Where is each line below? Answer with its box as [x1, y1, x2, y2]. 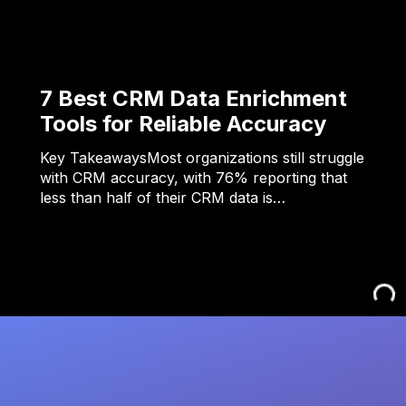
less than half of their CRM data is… [40, 188, 285, 208]
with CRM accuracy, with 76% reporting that [40, 169, 347, 188]
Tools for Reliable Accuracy [40, 111, 326, 138]
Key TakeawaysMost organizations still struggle [40, 149, 364, 168]
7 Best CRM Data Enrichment [40, 85, 347, 112]
